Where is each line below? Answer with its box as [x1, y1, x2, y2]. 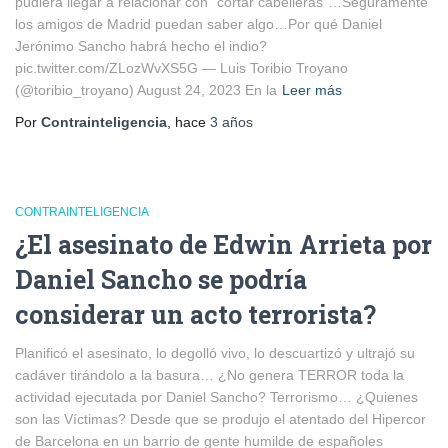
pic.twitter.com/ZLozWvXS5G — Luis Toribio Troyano [15, 60, 348, 76]
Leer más [282, 82, 342, 98]
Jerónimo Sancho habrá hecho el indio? [15, 38, 267, 54]
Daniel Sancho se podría [15, 263, 307, 296]
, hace [167, 114, 210, 130]
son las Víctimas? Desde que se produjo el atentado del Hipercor [15, 411, 426, 427]
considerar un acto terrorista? [15, 298, 376, 331]
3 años [210, 114, 253, 130]
